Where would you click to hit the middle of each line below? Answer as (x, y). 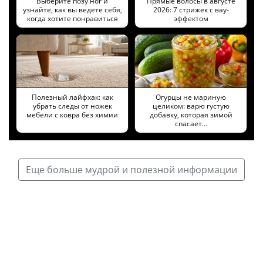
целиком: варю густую (191, 106)
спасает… (191, 124)
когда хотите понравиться (72, 19)
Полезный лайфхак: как (72, 97)
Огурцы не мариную (191, 97)
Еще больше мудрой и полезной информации (131, 170)
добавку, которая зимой (191, 115)
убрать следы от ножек (72, 106)
